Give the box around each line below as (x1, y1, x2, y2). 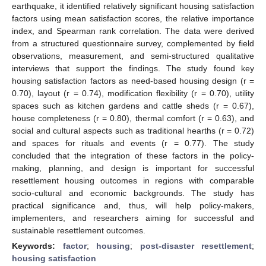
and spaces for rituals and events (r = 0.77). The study (12, 138, 254, 148)
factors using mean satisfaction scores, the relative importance (12, 13, 254, 23)
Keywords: (12, 240, 63, 251)
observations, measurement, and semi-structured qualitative (12, 50, 254, 61)
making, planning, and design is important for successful (12, 163, 254, 173)
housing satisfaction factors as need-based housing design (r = (12, 75, 254, 85)
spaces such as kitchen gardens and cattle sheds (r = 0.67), (12, 100, 254, 110)
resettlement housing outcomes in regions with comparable (12, 175, 254, 185)
